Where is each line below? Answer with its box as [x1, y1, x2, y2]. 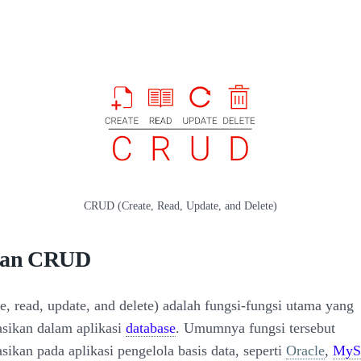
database [126, 320, 176, 336]
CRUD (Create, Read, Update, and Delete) [84, 200, 277, 212]
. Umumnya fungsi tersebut [176, 320, 335, 336]
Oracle [286, 342, 325, 359]
